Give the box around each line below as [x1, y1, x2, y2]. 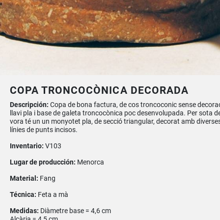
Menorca [77, 158, 104, 166]
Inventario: [9, 141, 45, 150]
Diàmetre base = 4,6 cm [40, 206, 111, 215]
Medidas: [9, 206, 40, 215]
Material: [9, 174, 40, 183]
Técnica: [9, 190, 38, 199]
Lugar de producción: [9, 158, 77, 166]
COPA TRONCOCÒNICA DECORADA [9, 84, 189, 96]
